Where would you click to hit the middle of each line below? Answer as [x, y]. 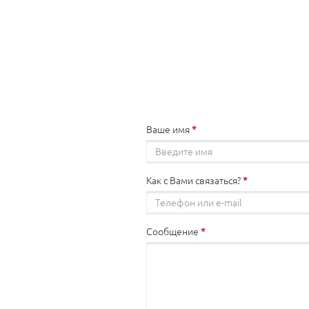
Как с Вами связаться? [193, 181]
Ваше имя [168, 130]
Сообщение [172, 232]
